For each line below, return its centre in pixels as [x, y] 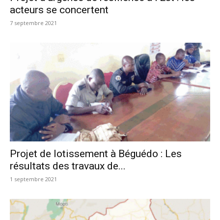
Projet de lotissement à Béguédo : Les [96, 154]
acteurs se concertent [59, 10]
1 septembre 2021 [33, 179]
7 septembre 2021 [33, 23]
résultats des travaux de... [68, 166]
